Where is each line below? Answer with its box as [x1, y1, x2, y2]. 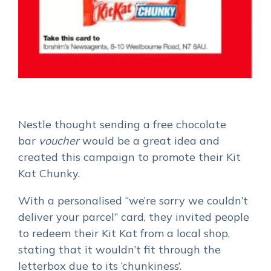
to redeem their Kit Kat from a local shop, [18, 226, 230, 241]
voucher [39, 134, 79, 148]
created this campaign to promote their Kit [18, 150, 241, 165]
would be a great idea [79, 134, 200, 148]
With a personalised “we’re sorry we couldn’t [18, 194, 248, 208]
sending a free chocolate [100, 117, 226, 132]
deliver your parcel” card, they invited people [18, 210, 249, 224]
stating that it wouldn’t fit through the [18, 243, 221, 257]
